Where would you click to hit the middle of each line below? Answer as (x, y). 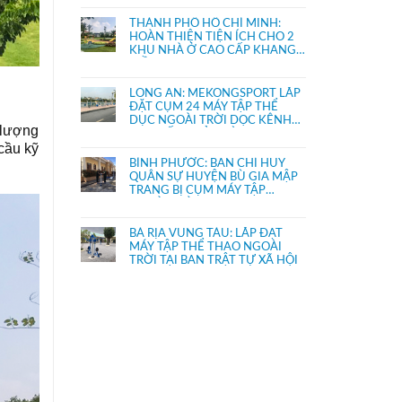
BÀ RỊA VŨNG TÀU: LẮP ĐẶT (205, 234)
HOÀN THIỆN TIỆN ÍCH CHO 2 (211, 37)
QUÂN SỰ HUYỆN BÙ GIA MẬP (213, 177)
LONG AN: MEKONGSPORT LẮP (214, 94)
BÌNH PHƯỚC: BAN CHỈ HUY (207, 164)
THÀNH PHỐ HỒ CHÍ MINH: (205, 24)
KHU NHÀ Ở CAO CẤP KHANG (212, 51)
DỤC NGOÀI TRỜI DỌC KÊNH (210, 121)
